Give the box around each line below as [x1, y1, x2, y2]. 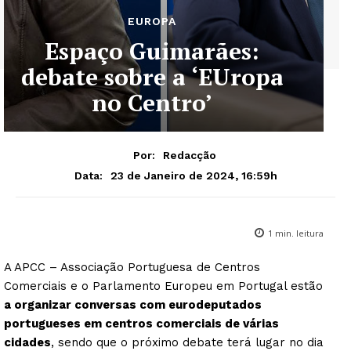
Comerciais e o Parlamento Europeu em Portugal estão [4, 278, 323, 293]
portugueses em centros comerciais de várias [4, 316, 279, 331]
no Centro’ [92, 87, 212, 118]
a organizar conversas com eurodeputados [4, 297, 262, 312]
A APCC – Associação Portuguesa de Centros [4, 259, 260, 274]
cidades [4, 335, 51, 349]
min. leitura [273, 226, 324, 239]
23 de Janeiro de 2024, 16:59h [110, 168, 277, 182]
